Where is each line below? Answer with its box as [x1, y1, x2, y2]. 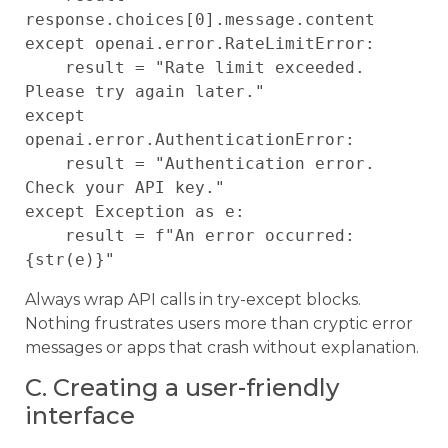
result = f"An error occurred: [25, 226, 65, 246]
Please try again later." [25, 82, 265, 102]
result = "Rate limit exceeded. [25, 58, 65, 78]
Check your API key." [25, 178, 225, 198]
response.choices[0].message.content [25, 10, 375, 30]
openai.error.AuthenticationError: [25, 130, 355, 150]
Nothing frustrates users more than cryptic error [25, 314, 413, 334]
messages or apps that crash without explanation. [25, 338, 419, 358]
